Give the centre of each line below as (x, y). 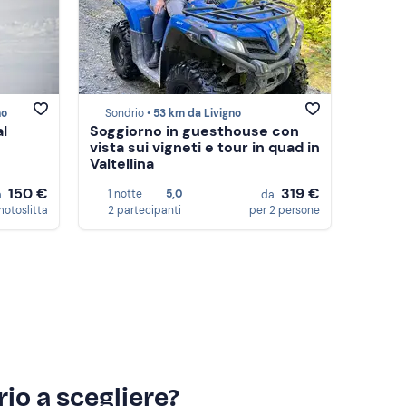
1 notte (125, 194)
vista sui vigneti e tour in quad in (205, 148)
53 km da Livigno (197, 114)
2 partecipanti (145, 210)
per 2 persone (285, 210)
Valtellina (122, 164)
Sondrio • (129, 114)
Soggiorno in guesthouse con (194, 131)
